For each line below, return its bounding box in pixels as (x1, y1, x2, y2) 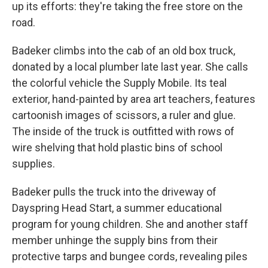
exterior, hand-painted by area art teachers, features (12, 93, 255, 105)
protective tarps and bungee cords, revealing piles (12, 250, 248, 263)
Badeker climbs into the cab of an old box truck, (12, 44, 235, 57)
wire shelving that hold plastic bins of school (12, 141, 223, 154)
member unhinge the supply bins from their (12, 234, 218, 246)
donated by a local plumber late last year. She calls (12, 60, 248, 73)
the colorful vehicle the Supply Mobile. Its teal (12, 77, 227, 89)
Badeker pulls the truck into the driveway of (12, 185, 217, 198)
